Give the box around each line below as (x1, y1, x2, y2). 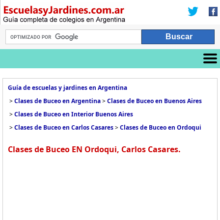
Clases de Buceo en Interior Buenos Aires (14, 110, 133, 118)
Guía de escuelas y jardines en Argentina (8, 83, 127, 92)
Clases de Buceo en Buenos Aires (107, 97, 202, 105)
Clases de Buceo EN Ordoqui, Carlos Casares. (8, 144, 181, 155)
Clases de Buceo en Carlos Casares (14, 123, 113, 132)
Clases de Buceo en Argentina (14, 97, 101, 105)
